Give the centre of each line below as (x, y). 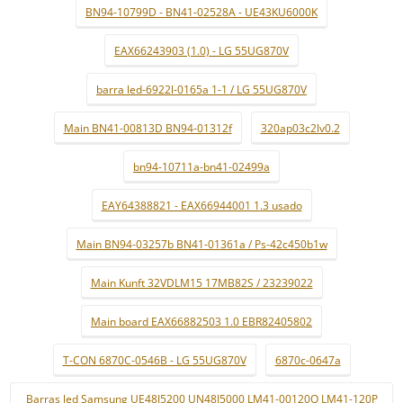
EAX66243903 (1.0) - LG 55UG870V (201, 51)
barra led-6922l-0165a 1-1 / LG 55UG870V (201, 90)
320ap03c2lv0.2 (300, 128)
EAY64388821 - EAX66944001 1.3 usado (201, 206)
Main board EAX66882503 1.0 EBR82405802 (201, 322)
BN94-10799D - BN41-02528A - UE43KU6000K (201, 12)
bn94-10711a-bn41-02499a (201, 167)
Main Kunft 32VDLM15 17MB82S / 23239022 (201, 283)
